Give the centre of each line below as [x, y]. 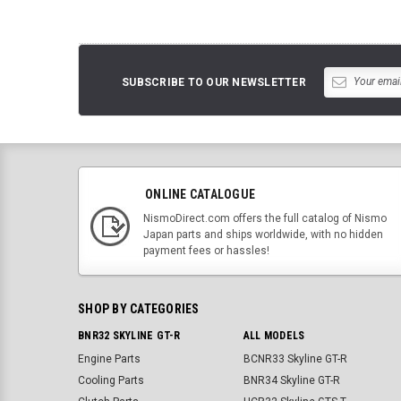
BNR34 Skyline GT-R [291, 380]
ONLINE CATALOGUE [200, 194]
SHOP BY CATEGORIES [139, 308]
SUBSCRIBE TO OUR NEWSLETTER [214, 82]
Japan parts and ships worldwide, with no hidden [263, 234]
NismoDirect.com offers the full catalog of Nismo [265, 218]
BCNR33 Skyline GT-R [295, 358]
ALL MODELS [274, 335]
